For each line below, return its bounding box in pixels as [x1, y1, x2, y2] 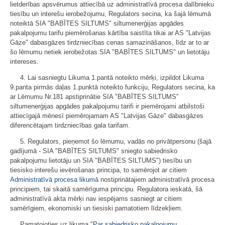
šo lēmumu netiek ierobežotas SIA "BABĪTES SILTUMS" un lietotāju [10, 48, 209, 56]
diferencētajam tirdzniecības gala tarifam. [10, 121, 130, 129]
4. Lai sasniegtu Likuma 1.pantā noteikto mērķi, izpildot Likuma [20, 73, 204, 81]
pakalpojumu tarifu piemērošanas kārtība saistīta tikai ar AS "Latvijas [10, 29, 211, 37]
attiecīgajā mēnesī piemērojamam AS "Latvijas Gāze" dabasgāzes [10, 111, 203, 120]
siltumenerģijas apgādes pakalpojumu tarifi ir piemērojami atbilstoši [10, 102, 204, 110]
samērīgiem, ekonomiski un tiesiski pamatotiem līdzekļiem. [10, 204, 183, 212]
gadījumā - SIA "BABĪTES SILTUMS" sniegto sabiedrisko [10, 147, 177, 155]
